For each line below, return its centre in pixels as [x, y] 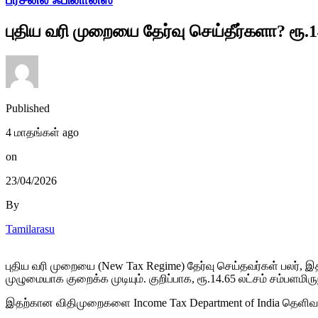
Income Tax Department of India [207, 302]
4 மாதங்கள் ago [42, 132]
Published [28, 108]
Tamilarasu [30, 229]
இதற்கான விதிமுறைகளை [70, 302]
